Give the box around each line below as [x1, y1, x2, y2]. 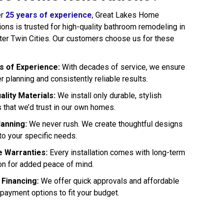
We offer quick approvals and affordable [39, 176, 179, 186]
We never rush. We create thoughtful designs [27, 119, 183, 129]
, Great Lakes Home [92, 10, 159, 20]
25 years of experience [5, 10, 92, 20]
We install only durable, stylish [55, 90, 162, 100]
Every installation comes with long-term [48, 147, 185, 157]
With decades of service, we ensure [60, 62, 185, 72]
